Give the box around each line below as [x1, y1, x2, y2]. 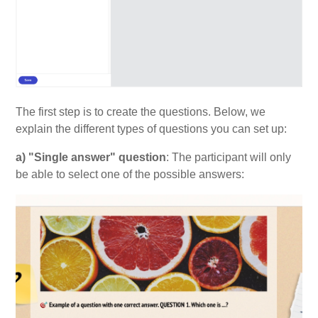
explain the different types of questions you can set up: [16, 122, 287, 135]
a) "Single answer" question [16, 150, 167, 163]
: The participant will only [166, 150, 292, 163]
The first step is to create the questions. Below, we [16, 105, 266, 118]
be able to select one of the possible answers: [16, 168, 245, 180]
